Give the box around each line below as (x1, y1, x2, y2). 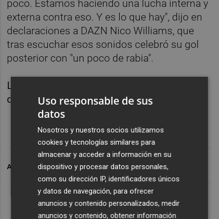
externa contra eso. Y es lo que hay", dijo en (7, 11, 203, 23)
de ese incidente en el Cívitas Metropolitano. (7, 93, 207, 105)
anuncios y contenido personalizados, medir (38, 198, 180, 208)
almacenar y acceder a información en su (38, 150, 172, 159)
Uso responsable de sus (38, 93, 153, 108)
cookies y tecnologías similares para (38, 137, 155, 147)
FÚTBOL (61, 162, 90, 171)
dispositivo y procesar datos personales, (38, 162, 169, 171)
